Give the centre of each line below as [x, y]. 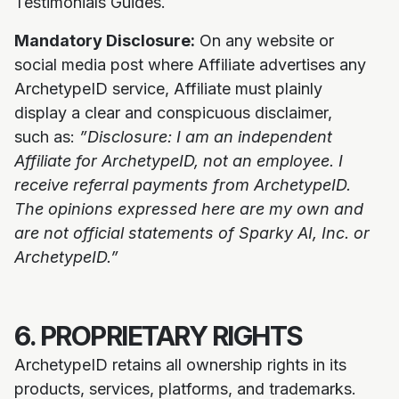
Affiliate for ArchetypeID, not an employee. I [179, 161]
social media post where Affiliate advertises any [190, 65]
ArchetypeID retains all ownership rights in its [180, 365]
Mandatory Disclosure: [105, 41]
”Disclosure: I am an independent [206, 137]
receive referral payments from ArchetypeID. [183, 185]
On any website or [265, 41]
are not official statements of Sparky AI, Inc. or [192, 233]
